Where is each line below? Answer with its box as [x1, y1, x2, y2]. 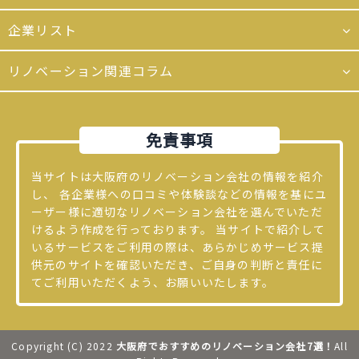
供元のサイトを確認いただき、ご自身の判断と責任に [31, 256, 323, 273]
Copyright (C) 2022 [11, 339, 116, 353]
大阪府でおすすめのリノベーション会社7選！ [116, 339, 335, 353]
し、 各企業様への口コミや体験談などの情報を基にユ [31, 186, 327, 203]
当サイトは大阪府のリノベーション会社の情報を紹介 [31, 168, 324, 185]
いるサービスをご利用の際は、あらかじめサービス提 [31, 239, 324, 256]
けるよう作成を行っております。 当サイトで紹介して [31, 221, 325, 238]
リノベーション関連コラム [8, 61, 174, 81]
